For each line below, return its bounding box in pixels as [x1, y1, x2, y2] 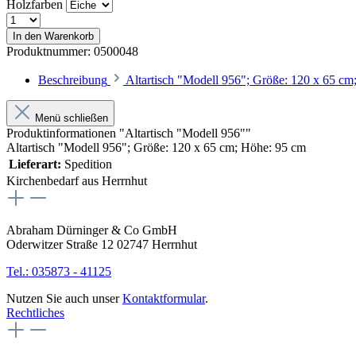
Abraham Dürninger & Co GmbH [6, 222, 177, 237]
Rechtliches [6, 305, 64, 319]
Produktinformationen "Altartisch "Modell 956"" [6, 126, 251, 140]
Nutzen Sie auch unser [6, 291, 122, 305]
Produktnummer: [6, 44, 94, 58]
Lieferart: [9, 157, 61, 171]
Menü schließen [35, 111, 108, 124]
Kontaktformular [122, 291, 205, 305]
